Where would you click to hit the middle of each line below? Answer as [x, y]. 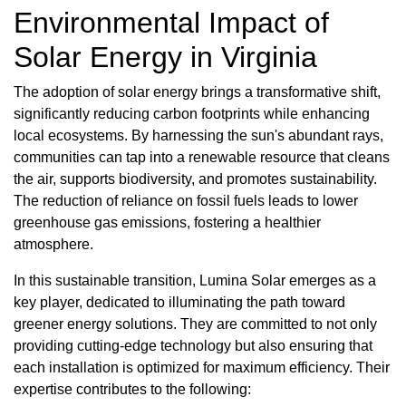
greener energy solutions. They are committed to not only [195, 324]
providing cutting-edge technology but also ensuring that [193, 345]
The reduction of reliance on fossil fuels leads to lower [186, 200]
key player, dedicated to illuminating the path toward [179, 302]
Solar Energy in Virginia [165, 57]
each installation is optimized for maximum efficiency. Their [202, 367]
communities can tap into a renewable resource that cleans [202, 157]
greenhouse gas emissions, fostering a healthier [167, 222]
